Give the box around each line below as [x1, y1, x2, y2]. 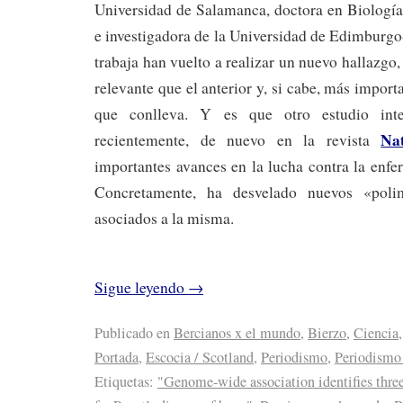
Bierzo [308, 323, 346, 344]
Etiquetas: [94, 372, 154, 392]
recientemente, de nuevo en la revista [94, 129, 381, 150]
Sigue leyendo [94, 276, 188, 298]
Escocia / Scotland [146, 347, 254, 368]
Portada [94, 347, 139, 368]
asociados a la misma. [94, 207, 234, 228]
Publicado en [94, 323, 170, 344]
